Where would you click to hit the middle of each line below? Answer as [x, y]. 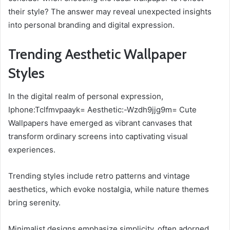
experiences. [32, 149]
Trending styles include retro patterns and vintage [99, 176]
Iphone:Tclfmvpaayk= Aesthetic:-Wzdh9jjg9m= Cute [102, 109]
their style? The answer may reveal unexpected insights [110, 12]
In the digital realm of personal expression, [86, 96]
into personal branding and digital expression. [91, 25]
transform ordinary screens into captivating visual [98, 136]
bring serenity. [34, 202]
